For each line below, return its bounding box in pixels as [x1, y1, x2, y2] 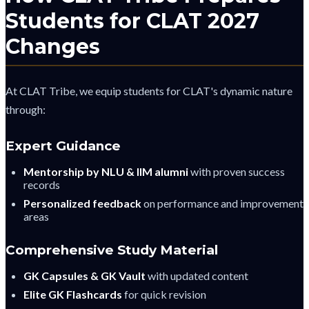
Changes [6, 33, 100, 59]
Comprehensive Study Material [6, 242, 218, 259]
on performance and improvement [141, 197, 303, 210]
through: [6, 103, 46, 117]
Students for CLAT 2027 [6, 8, 259, 34]
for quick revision [122, 288, 206, 301]
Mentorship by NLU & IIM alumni [23, 165, 188, 179]
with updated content [146, 269, 248, 283]
